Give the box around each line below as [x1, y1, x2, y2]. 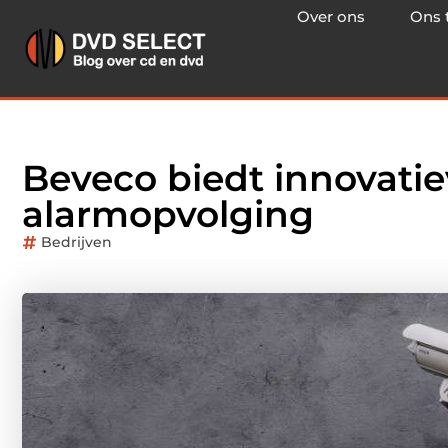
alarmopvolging [22, 192, 314, 236]
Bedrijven [41, 233, 112, 251]
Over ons [297, 7, 365, 26]
